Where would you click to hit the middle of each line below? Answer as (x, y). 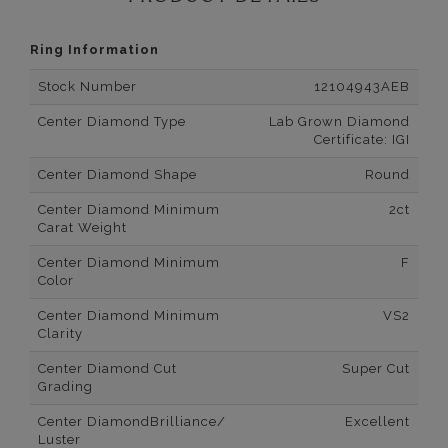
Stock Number (87, 87)
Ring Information (94, 50)
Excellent (377, 422)
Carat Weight (82, 228)
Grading (65, 387)
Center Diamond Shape (117, 175)
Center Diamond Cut (107, 369)
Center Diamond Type (112, 122)
